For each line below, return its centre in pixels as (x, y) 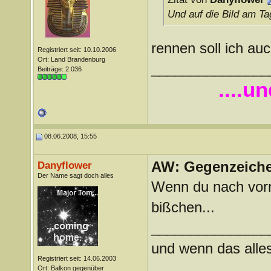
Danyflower (64, 165)
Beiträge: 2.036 (59, 69)
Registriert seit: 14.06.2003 (77, 258)
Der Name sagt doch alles (75, 175)
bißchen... (183, 207)
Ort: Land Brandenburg (71, 59)
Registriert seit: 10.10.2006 (77, 50)
